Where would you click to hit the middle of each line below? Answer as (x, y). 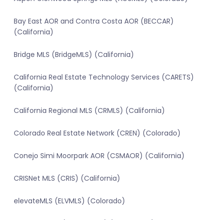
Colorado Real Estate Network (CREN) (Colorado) (97, 133)
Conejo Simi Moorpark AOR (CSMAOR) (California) (99, 156)
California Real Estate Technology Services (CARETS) (104, 77)
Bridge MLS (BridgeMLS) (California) (74, 55)
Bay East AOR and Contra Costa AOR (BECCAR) (94, 21)
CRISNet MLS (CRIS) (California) (67, 179)
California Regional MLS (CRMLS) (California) (89, 111)
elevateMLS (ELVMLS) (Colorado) (69, 201)
